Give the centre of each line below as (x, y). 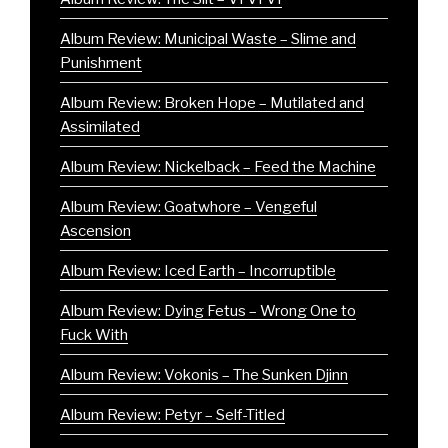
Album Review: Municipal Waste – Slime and (208, 38)
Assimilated (100, 126)
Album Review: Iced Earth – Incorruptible (198, 270)
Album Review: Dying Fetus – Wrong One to (208, 310)
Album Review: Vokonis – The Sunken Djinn (204, 374)
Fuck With (94, 334)
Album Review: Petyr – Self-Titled (172, 414)
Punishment (101, 62)
